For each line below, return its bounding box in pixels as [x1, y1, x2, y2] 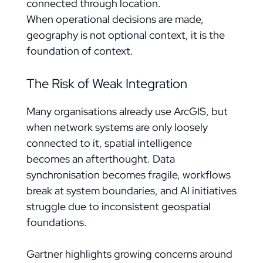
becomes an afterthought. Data [26, 152, 175, 166]
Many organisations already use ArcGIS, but [26, 104, 228, 118]
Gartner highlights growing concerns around [26, 247, 232, 261]
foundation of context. [26, 44, 133, 58]
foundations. [26, 215, 87, 229]
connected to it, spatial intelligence [26, 136, 192, 150]
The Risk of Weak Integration [26, 75, 187, 92]
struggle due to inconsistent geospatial [26, 200, 211, 213]
